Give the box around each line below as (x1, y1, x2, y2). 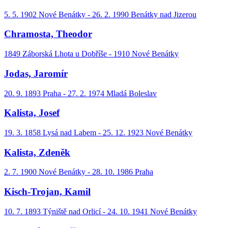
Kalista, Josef (4, 107, 60, 119)
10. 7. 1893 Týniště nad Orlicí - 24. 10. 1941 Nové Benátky (4, 207, 197, 216)
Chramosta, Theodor (4, 28, 92, 40)
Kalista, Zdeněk (4, 147, 70, 158)
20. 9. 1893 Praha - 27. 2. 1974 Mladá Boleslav (4, 89, 157, 98)
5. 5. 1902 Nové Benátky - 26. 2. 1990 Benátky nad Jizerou (4, 10, 196, 19)
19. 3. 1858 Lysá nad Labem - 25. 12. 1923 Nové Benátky (4, 128, 192, 137)
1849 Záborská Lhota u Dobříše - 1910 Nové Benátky (4, 49, 179, 59)
